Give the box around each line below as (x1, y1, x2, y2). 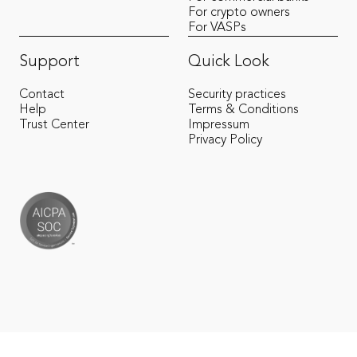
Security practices (188, 88, 286, 101)
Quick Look (188, 54, 269, 70)
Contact (19, 88, 65, 101)
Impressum (188, 119, 249, 131)
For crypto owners (188, 6, 290, 19)
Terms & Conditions (188, 104, 299, 116)
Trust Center (19, 119, 89, 131)
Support (19, 54, 80, 70)
